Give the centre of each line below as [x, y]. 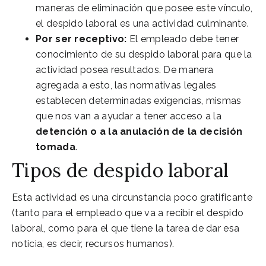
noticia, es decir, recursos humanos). [93, 243]
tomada [56, 147]
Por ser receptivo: [81, 39]
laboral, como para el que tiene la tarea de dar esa [126, 228]
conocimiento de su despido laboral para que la [144, 54]
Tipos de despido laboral [121, 170]
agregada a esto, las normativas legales [126, 85]
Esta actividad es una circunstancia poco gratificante [132, 197]
